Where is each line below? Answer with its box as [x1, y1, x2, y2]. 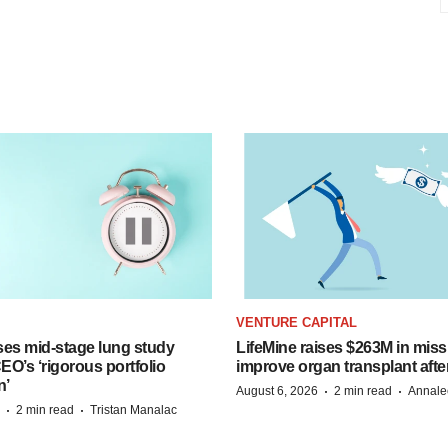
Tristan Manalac [90, 402, 177, 417]
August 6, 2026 [236, 383, 318, 398]
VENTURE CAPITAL [236, 314, 357, 330]
